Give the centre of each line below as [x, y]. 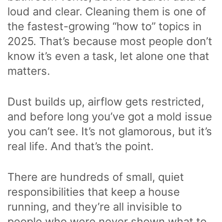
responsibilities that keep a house [94, 192]
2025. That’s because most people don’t [110, 41]
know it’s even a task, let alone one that [108, 56]
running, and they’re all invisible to [95, 206]
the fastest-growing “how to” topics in [105, 26]
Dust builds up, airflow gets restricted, [106, 101]
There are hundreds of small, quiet [96, 177]
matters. [30, 71]
